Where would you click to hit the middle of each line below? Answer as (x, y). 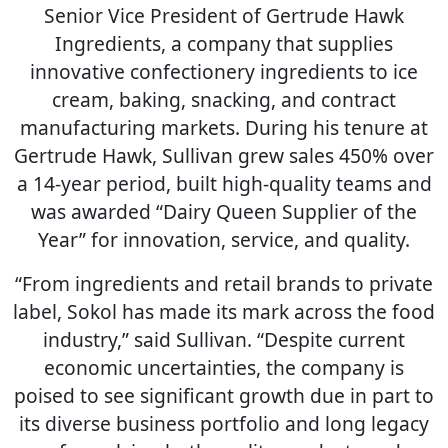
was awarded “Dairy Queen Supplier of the (224, 211)
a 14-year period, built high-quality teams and (224, 183)
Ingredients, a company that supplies (224, 43)
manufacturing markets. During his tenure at (224, 127)
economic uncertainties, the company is (224, 367)
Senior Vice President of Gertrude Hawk (224, 15)
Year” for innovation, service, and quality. (224, 239)
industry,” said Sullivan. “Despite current (224, 339)
